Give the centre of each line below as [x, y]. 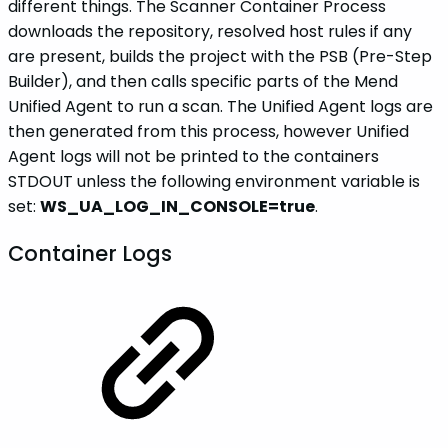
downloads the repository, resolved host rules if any [210, 31]
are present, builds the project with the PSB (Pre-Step [220, 56]
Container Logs [90, 253]
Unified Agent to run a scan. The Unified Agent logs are [220, 106]
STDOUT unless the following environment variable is [214, 181]
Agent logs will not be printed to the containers [193, 156]
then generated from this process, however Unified [208, 131]
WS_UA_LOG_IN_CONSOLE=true [177, 206]
